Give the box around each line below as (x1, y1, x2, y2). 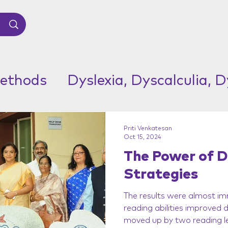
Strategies (124, 167, 198, 182)
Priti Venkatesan (124, 126, 172, 132)
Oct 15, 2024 (124, 134, 161, 140)
